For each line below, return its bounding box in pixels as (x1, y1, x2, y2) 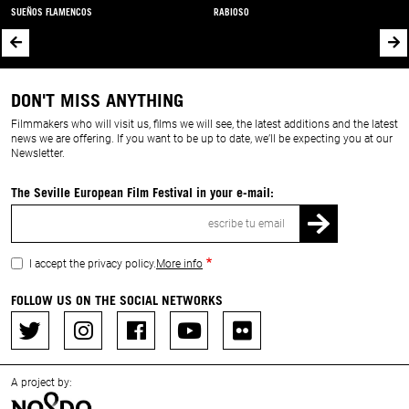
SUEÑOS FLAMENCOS (11, 5, 92, 17)
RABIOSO (214, 5, 249, 17)
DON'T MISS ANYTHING (11, 89, 184, 111)
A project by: (11, 376, 72, 390)
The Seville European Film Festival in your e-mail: (11, 184, 274, 200)
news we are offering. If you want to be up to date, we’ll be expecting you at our (11, 132, 393, 146)
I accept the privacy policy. (29, 257, 156, 270)
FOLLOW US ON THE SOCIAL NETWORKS (11, 291, 223, 308)
